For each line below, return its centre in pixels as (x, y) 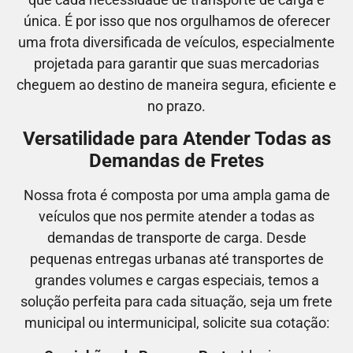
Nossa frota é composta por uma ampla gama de (176, 195)
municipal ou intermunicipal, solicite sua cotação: (176, 323)
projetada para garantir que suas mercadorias (176, 63)
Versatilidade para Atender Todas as (176, 139)
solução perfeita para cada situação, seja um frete (176, 302)
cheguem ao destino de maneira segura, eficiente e (176, 84)
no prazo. (176, 106)
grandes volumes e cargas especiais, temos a (176, 281)
